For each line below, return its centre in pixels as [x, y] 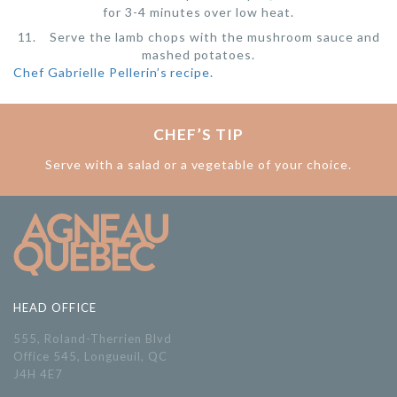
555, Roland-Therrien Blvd [93, 338]
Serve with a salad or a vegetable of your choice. [198, 164]
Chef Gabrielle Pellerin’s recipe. [114, 72]
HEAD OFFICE [55, 307]
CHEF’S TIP [198, 134]
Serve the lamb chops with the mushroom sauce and [215, 36]
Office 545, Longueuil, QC [90, 356]
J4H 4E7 [38, 374]
